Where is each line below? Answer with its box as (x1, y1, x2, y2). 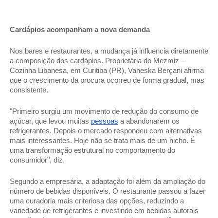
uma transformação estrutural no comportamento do (10, 146, 175, 154)
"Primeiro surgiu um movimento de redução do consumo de (10, 108, 199, 115)
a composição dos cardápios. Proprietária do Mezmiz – (10, 57, 185, 65)
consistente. (10, 86, 50, 94)
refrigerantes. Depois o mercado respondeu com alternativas (10, 127, 202, 135)
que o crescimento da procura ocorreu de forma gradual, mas (10, 76, 204, 84)
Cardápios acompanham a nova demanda (10, 26, 152, 34)
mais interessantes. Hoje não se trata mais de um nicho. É (10, 137, 195, 145)
